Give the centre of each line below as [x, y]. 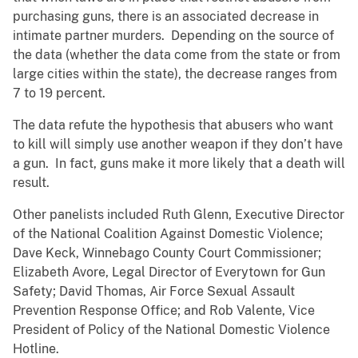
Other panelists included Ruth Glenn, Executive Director [179, 215]
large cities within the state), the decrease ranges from [175, 74]
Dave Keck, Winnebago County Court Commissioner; [167, 253]
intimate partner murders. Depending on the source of [173, 36]
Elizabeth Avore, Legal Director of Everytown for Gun [169, 272]
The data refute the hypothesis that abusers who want [173, 125]
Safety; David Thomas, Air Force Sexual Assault [154, 292]
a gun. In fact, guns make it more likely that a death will [179, 164]
